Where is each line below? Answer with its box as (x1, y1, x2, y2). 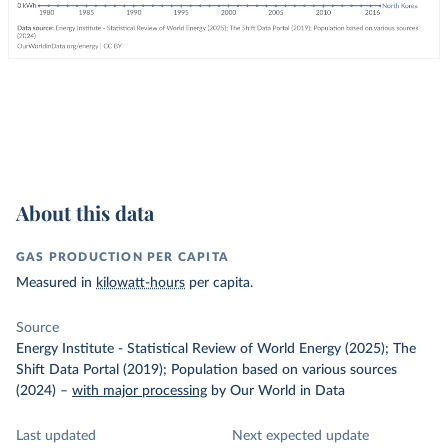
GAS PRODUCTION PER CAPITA (16, 251, 229, 263)
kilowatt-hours (96, 276, 185, 290)
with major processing (72, 384, 207, 398)
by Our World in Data (211, 384, 345, 398)
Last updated (16, 429, 96, 443)
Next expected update (232, 429, 369, 443)
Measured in (16, 276, 96, 290)
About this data (16, 199, 154, 226)
